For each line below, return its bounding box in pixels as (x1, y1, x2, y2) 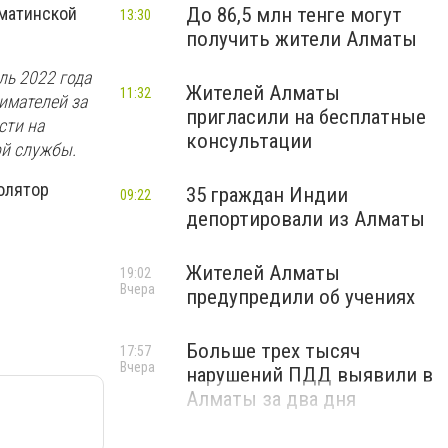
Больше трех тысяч (186, 339, 360, 363)
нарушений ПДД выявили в (186, 363, 433, 387)
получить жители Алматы (186, 27, 417, 51)
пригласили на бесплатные (186, 105, 426, 129)
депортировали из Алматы (186, 207, 425, 231)
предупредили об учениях (186, 285, 415, 309)
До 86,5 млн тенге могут (186, 3, 402, 27)
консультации (186, 129, 312, 153)
